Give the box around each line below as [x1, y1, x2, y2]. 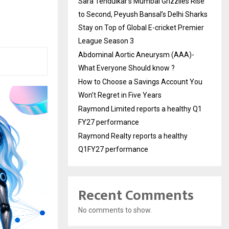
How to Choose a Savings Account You [78, 77, 202, 86]
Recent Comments [78, 183, 194, 208]
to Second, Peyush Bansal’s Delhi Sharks [78, 10, 208, 18]
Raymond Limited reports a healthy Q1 [78, 104, 202, 113]
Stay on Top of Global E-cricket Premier [78, 23, 204, 32]
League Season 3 [78, 36, 134, 45]
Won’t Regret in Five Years [78, 90, 162, 99]
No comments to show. [78, 205, 152, 214]
